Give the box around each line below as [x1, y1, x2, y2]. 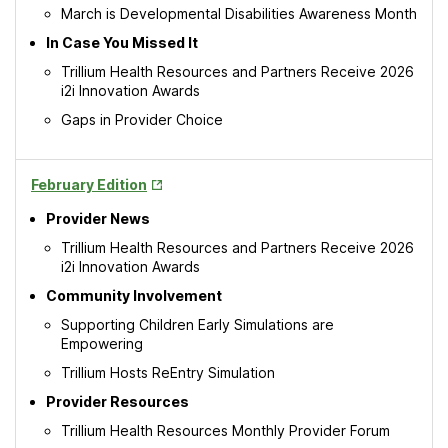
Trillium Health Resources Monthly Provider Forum [61, 422, 390, 439]
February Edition [31, 176, 147, 193]
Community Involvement [46, 287, 222, 304]
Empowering [61, 335, 143, 352]
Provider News [46, 210, 150, 227]
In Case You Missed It [46, 34, 198, 51]
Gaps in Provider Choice [61, 111, 223, 128]
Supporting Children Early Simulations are [61, 316, 334, 333]
